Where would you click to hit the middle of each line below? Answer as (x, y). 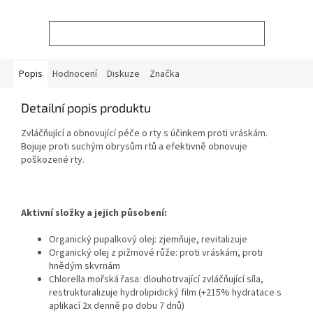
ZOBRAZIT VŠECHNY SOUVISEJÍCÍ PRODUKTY (156, 34)
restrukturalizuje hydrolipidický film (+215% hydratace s (165, 293)
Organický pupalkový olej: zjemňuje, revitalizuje (148, 240)
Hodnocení (75, 74)
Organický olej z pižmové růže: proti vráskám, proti (156, 253)
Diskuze (123, 74)
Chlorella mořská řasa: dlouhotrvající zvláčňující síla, (156, 280)
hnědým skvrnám (85, 267)
